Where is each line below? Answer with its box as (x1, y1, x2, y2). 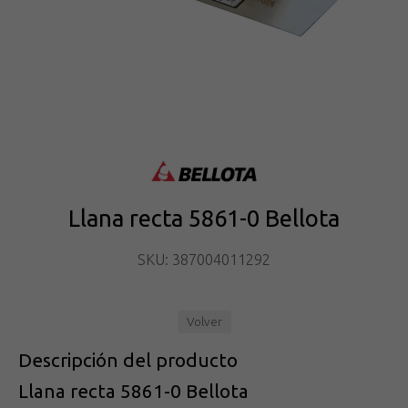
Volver (186, 314, 222, 330)
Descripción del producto (18, 350, 238, 372)
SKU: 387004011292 (138, 251, 270, 269)
